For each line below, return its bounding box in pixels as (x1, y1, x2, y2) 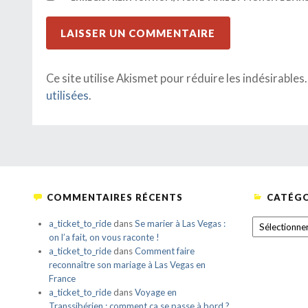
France (49, 273, 76, 285)
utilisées (46, 89, 89, 103)
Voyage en (135, 287, 177, 298)
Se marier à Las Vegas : (135, 218, 225, 230)
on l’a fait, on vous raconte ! (49, 232, 159, 243)
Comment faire (135, 245, 195, 257)
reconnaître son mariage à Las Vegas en (49, 259, 206, 271)
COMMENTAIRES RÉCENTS (47, 192, 183, 203)
